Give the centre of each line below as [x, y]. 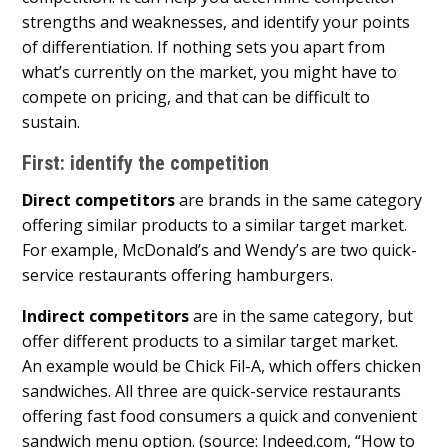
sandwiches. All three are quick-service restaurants [212, 390]
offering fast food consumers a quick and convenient [220, 415]
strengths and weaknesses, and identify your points [216, 21]
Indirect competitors [106, 315]
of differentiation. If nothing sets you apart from [204, 46]
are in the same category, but [301, 315]
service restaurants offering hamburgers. [178, 274]
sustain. [53, 121]
